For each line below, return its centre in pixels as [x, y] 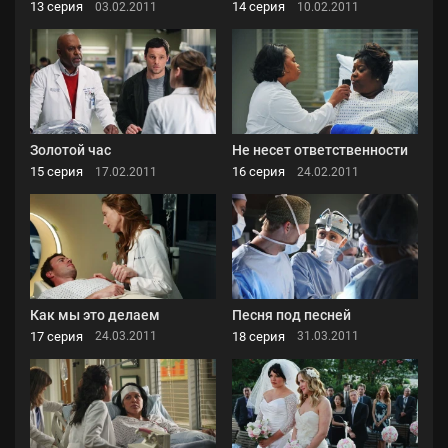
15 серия [56, 172]
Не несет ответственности [320, 150]
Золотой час [70, 150]
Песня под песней [291, 314]
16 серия [258, 172]
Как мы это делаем [95, 314]
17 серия [56, 336]
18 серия [258, 336]
